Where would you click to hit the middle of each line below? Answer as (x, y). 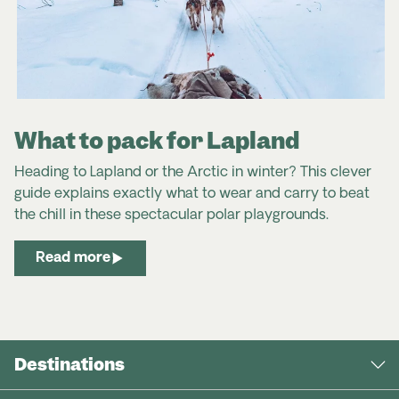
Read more (73, 258)
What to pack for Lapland (157, 140)
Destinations (69, 364)
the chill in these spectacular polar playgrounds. (171, 215)
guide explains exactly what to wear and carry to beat (192, 194)
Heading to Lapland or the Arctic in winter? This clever (193, 172)
